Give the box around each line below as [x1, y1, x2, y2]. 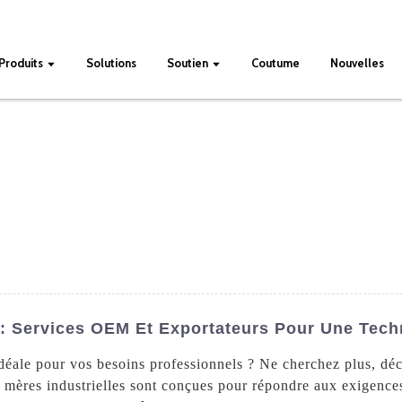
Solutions [86, 55, 137, 70]
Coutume [251, 55, 301, 70]
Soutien [167, 55, 209, 70]
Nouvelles [330, 55, 385, 70]
